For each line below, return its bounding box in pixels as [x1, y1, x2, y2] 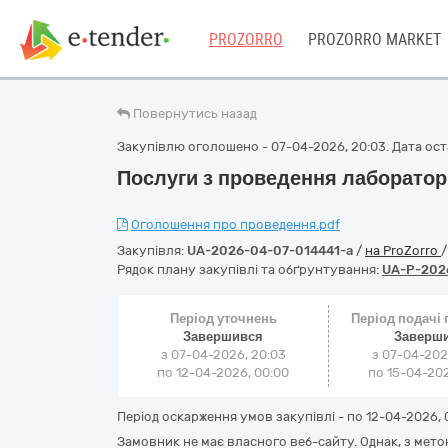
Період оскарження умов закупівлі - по [117, 409, 366, 424]
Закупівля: [117, 243, 187, 258]
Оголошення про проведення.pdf [131, 217, 340, 232]
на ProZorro [365, 243, 441, 258]
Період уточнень [169, 311, 277, 326]
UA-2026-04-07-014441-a [187, 243, 353, 258]
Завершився [183, 329, 264, 344]
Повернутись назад [133, 106, 257, 121]
